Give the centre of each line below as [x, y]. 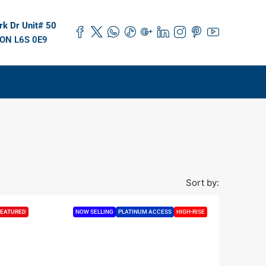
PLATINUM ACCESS [145, 212]
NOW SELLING [94, 212]
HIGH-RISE [191, 212]
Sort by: [202, 183]
